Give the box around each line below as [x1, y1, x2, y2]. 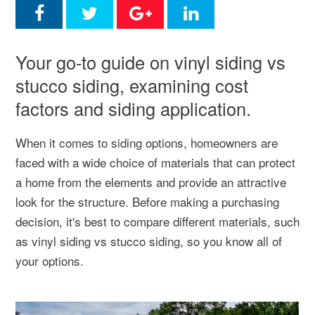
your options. [15, 252, 84, 269]
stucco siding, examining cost [15, 72, 248, 98]
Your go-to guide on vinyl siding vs [15, 49, 285, 75]
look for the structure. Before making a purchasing [15, 193, 279, 210]
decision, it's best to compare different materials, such [15, 212, 300, 230]
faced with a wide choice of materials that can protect [15, 153, 295, 171]
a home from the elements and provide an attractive [15, 173, 286, 191]
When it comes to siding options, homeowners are [15, 134, 278, 151]
